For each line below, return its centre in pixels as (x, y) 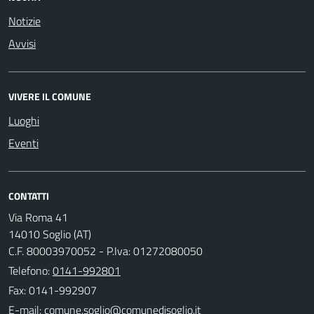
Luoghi (24, 120)
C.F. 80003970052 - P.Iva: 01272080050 (105, 251)
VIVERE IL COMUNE (50, 96)
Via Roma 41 (38, 217)
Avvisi (22, 43)
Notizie (25, 21)
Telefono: (30, 270)
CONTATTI (29, 196)
